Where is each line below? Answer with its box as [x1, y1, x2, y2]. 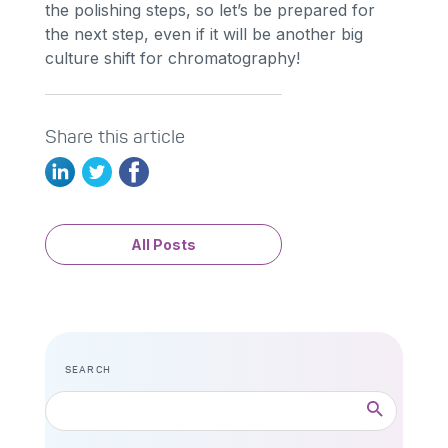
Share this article [44, 124, 185, 147]
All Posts [130, 235, 196, 253]
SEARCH [64, 362, 111, 375]
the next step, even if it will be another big [44, 23, 363, 44]
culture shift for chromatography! [44, 47, 300, 68]
